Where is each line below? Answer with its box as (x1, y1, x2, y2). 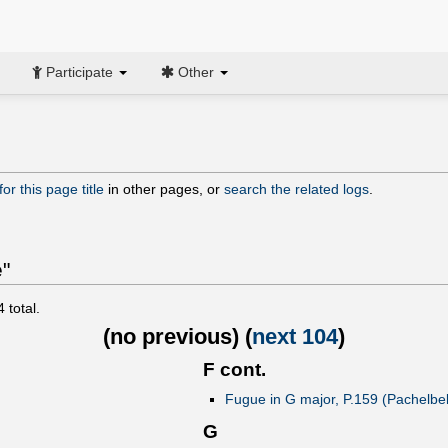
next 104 (252, 323, 338, 349)
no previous (110, 323, 232, 349)
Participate (42, 63, 117, 80)
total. (5, 299, 40, 316)
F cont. (203, 359, 266, 381)
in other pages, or (104, 180, 224, 197)
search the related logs (224, 180, 369, 197)
